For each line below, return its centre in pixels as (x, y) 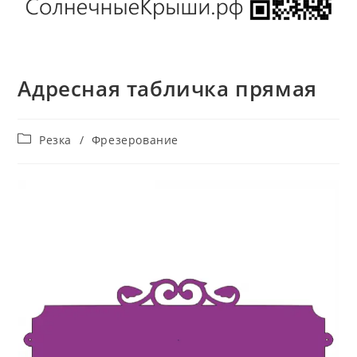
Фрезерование (135, 140)
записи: (40, 154)
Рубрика (41, 139)
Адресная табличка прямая (167, 89)
